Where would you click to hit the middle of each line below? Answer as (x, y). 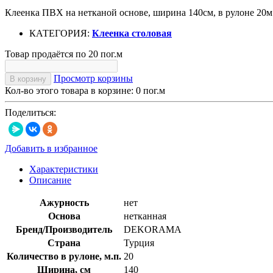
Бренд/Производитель (64, 229)
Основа (64, 216)
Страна (64, 243)
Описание (50, 180)
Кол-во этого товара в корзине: (70, 90)
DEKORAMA (153, 229)
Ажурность (64, 202)
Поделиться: (30, 112)
